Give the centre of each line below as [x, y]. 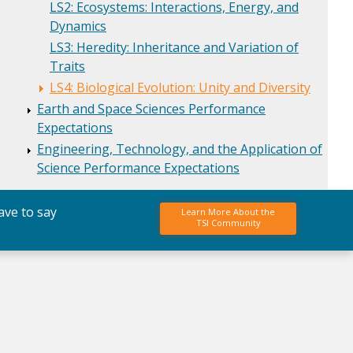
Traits [67, 66]
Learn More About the [228, 212]
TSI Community [228, 223]
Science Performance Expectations [138, 168]
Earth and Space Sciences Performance [151, 109]
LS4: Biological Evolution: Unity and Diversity [180, 87]
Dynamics [78, 26]
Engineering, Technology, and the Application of [180, 149]
